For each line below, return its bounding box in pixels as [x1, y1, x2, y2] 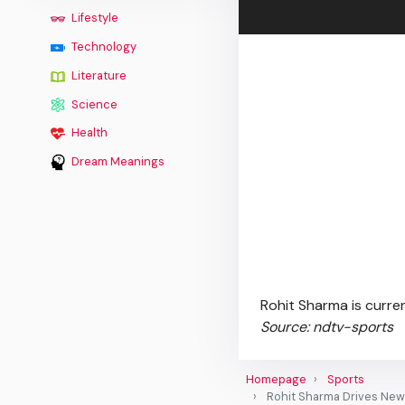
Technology [69, 38, 137, 54]
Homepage [246, 371, 306, 387]
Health [69, 125, 108, 141]
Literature [69, 67, 127, 83]
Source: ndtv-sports [260, 316, 393, 336]
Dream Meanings [69, 154, 165, 170]
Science [69, 96, 118, 112]
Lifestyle [69, 10, 118, 26]
